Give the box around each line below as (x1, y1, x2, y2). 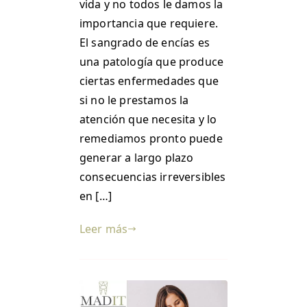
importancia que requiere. (79, 16, 219, 31)
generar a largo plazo (79, 150, 194, 165)
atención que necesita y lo (79, 112, 217, 127)
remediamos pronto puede (79, 131, 223, 146)
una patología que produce (79, 54, 224, 69)
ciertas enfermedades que (79, 73, 219, 88)
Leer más (79, 221, 128, 236)
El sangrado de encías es (79, 35, 210, 50)
